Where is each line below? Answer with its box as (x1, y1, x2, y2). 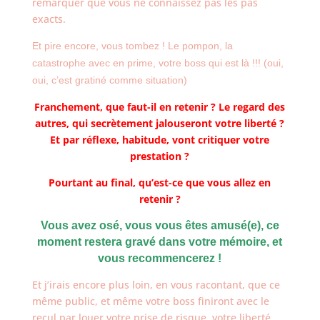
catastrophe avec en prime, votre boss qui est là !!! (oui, (31, 57, 284, 69)
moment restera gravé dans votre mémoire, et (37, 236, 283, 248)
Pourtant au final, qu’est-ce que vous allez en (49, 176, 271, 189)
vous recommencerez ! (98, 252, 222, 264)
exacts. (31, 12, 66, 26)
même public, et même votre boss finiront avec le (31, 294, 269, 308)
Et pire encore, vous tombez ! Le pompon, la (31, 40, 233, 51)
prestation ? (130, 149, 190, 163)
